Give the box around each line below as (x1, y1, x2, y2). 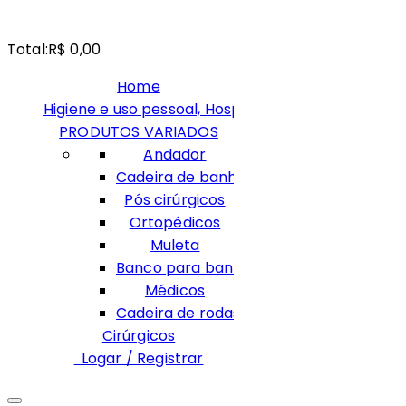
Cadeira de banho (116, 166, 246, 188)
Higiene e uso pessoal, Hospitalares (43, 98, 296, 120)
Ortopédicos (129, 211, 221, 233)
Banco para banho (116, 256, 252, 278)
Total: (7, 38, 48, 60)
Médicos (144, 279, 206, 301)
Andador (143, 143, 207, 165)
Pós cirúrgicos (124, 188, 226, 210)
